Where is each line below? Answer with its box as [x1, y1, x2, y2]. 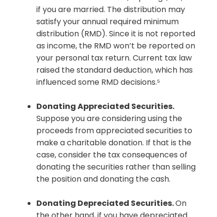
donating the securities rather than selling [36, 161, 196, 173]
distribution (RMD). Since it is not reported [36, 28, 195, 40]
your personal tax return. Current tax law [36, 52, 192, 64]
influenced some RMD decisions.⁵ [36, 77, 160, 88]
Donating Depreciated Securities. [36, 198, 175, 209]
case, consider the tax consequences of [36, 149, 187, 161]
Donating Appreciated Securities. [36, 101, 174, 112]
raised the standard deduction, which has [36, 64, 193, 76]
